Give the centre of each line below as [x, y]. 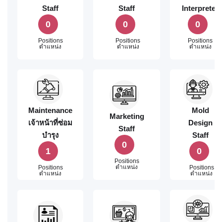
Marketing [127, 116]
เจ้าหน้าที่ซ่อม [50, 122]
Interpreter [200, 8]
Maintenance [50, 110]
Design [200, 122]
